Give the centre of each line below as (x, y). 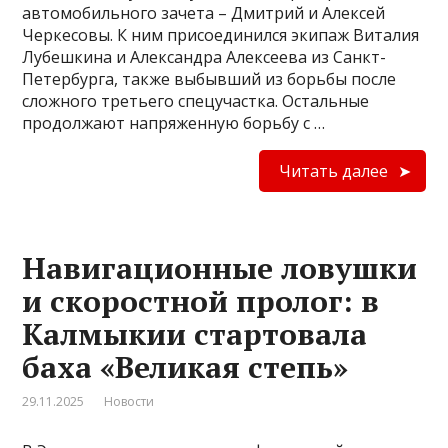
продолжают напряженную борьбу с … (174, 123)
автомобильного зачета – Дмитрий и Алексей (204, 13)
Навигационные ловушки (220, 268)
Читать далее (333, 171)
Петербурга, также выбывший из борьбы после (209, 79)
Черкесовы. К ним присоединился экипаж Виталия (221, 35)
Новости (129, 401)
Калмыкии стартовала (195, 334)
